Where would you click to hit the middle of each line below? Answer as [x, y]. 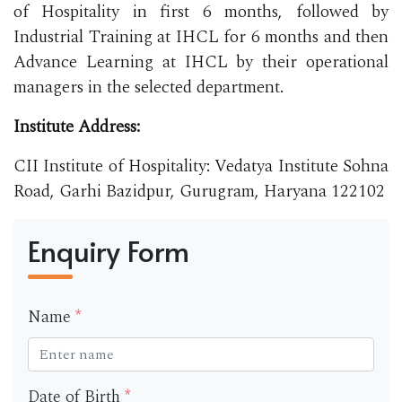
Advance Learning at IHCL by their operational [201, 62]
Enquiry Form [109, 250]
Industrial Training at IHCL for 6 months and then [201, 37]
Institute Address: [79, 127]
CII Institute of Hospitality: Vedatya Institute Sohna [201, 166]
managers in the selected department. [149, 87]
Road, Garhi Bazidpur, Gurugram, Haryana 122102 [199, 191]
